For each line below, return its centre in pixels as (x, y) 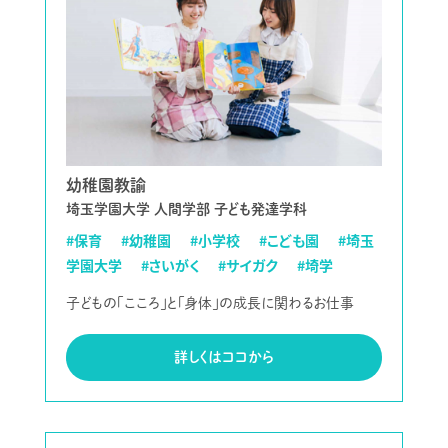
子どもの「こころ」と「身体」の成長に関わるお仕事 (209, 302)
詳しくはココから (223, 356)
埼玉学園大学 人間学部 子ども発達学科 (186, 208)
